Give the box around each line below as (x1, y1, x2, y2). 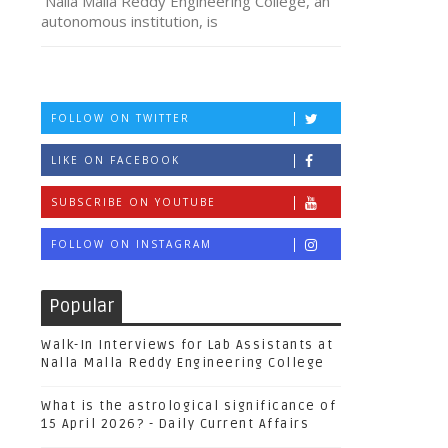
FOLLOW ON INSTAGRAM (51, 237, 212, 251)
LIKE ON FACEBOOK (51, 153, 180, 167)
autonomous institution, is (41, 11, 218, 31)
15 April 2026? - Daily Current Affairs (41, 416, 309, 432)
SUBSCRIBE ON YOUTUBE (51, 195, 216, 209)
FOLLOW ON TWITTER (51, 111, 190, 125)
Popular (49, 295, 114, 317)
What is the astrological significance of (41, 398, 336, 414)
